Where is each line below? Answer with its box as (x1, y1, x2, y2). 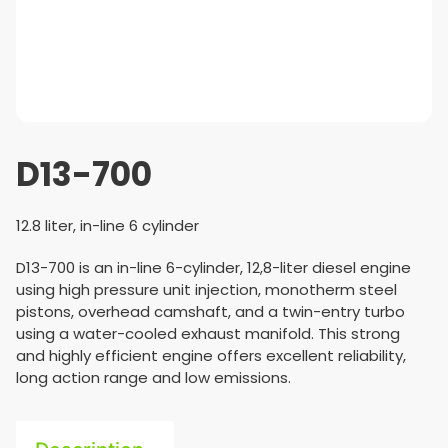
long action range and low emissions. (16, 367, 291, 388)
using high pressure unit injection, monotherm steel (16, 279, 397, 300)
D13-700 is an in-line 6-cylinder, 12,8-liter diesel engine (16, 257, 411, 278)
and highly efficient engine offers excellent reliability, (16, 345, 406, 366)
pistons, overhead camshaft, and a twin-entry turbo (16, 301, 405, 322)
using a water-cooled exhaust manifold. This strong (16, 323, 400, 344)
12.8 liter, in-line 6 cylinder (16, 215, 199, 236)
